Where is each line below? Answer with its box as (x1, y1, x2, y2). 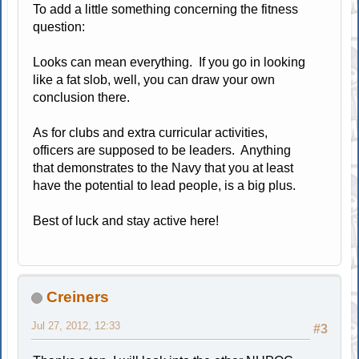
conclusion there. (33, 90, 131, 104)
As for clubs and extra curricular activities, (33, 125, 268, 139)
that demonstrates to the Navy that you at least (33, 160, 294, 175)
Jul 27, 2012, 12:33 (31, 319, 121, 332)
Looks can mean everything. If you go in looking (33, 54, 306, 69)
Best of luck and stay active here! (33, 213, 220, 228)
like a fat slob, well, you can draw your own (33, 72, 276, 87)
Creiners (46, 288, 110, 305)
